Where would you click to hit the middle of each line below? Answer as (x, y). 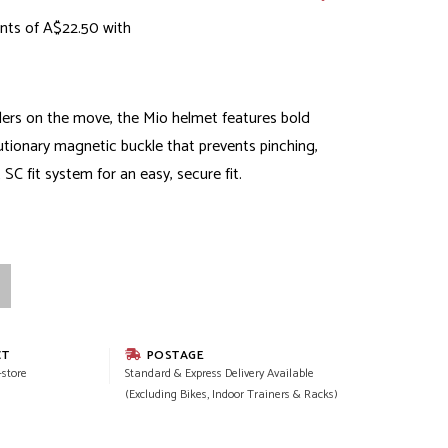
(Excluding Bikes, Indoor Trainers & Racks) (231, 394)
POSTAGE (174, 355)
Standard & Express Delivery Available (219, 373)
